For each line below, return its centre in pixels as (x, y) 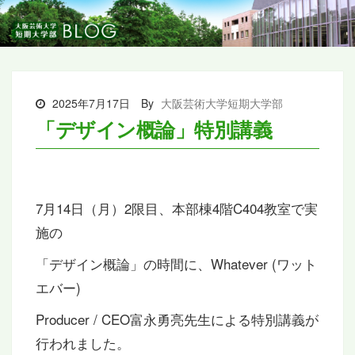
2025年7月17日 (90, 103)
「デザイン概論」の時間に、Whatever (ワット (176, 263)
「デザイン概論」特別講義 (154, 129)
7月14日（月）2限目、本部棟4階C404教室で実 (177, 208)
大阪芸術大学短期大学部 (222, 103)
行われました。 (83, 342)
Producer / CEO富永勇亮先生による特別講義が (177, 319)
